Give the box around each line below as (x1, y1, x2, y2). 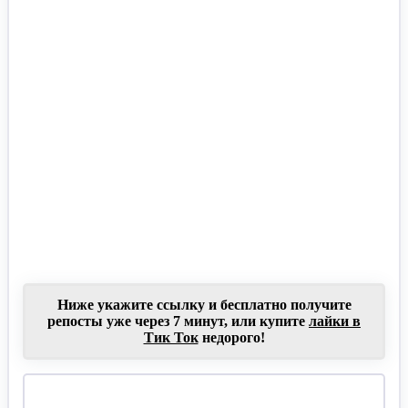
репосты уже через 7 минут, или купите (47, 313, 309, 329)
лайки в (309, 313, 361, 329)
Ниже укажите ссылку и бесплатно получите (56, 297, 352, 312)
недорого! (198, 330, 265, 345)
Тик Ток (143, 330, 199, 345)
